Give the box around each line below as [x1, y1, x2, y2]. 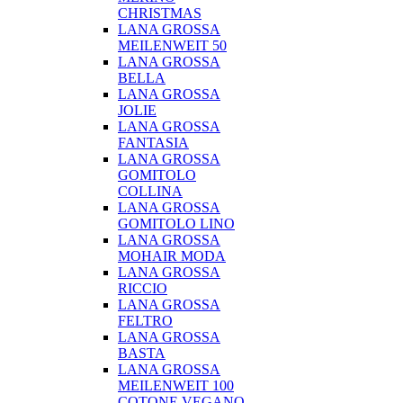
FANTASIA [118, 135, 189, 150]
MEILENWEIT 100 [118, 378, 234, 393]
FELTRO [118, 313, 173, 328]
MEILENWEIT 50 [118, 38, 227, 53]
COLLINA [118, 184, 183, 199]
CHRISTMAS [118, 5, 201, 21]
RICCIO [118, 281, 167, 296]
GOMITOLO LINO [118, 216, 235, 231]
